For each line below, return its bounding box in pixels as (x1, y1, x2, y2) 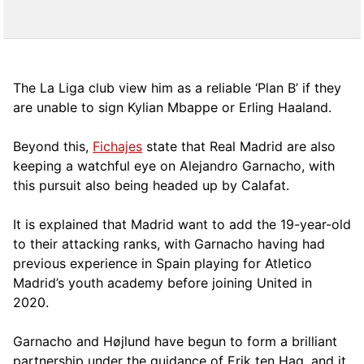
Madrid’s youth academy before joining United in (13, 274, 312, 291)
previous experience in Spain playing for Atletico (13, 254, 312, 271)
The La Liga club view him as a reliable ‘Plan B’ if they (13, 79, 341, 96)
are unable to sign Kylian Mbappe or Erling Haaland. (13, 98, 331, 115)
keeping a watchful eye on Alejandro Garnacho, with (13, 157, 335, 174)
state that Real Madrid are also (142, 137, 336, 154)
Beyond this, (13, 137, 93, 154)
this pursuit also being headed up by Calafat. (13, 176, 289, 193)
